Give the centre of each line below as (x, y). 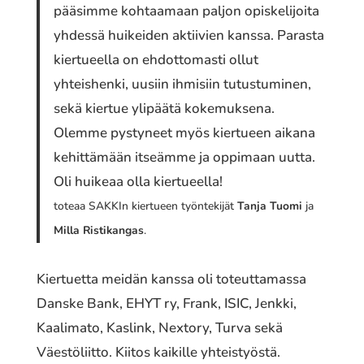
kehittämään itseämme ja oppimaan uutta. (185, 158)
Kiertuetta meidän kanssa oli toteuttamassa (171, 279)
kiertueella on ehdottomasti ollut (156, 60)
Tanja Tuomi (270, 206)
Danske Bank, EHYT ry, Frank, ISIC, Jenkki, (166, 304)
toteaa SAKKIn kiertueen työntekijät (146, 206)
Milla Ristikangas (99, 231)
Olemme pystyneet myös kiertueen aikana (185, 133)
